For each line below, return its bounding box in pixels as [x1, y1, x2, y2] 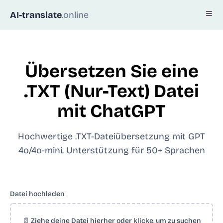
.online [62, 9, 89, 20]
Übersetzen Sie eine [24, 61, 199, 82]
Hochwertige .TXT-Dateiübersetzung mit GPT [18, 131, 205, 142]
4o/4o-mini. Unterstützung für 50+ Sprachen [18, 145, 205, 156]
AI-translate [10, 9, 62, 20]
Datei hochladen [10, 190, 65, 198]
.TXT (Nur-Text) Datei [24, 81, 199, 102]
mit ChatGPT [57, 101, 166, 122]
